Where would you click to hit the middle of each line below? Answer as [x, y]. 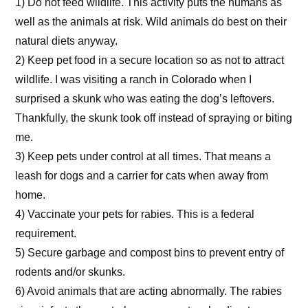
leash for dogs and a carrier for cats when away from [142, 176]
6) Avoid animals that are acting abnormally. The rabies [148, 291]
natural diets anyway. [66, 41]
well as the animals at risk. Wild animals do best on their [151, 22]
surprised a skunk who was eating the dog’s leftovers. [145, 99]
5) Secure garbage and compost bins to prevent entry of [150, 253]
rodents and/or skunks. [70, 272]
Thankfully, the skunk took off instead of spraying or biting [154, 118]
